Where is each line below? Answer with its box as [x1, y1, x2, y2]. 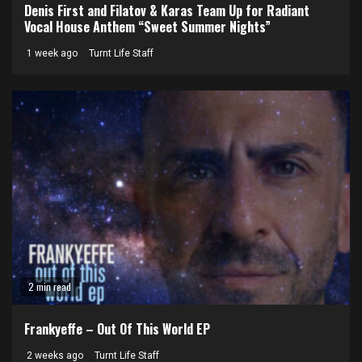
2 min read [28, 280, 71, 293]
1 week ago [24, 48, 78, 59]
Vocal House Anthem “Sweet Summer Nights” [24, 17, 271, 36]
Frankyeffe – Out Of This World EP [24, 319, 210, 339]
